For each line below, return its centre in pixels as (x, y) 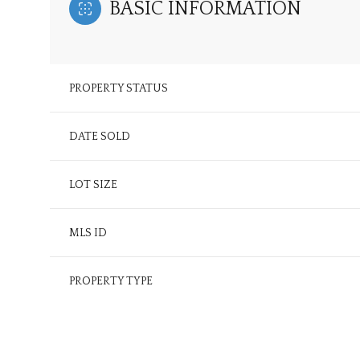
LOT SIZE (93, 185)
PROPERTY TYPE (111, 282)
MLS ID (88, 233)
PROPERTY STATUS (119, 89)
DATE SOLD (100, 137)
